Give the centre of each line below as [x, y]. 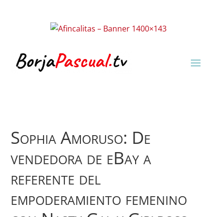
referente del [56, 178]
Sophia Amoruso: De [81, 137]
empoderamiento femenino [99, 198]
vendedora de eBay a [81, 158]
